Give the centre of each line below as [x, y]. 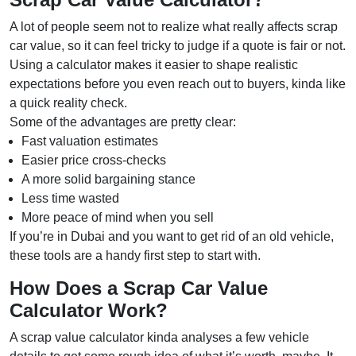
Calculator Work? [89, 310]
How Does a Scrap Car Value [139, 288]
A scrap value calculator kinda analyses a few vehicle [159, 337]
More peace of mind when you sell [121, 217]
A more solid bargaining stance [112, 179]
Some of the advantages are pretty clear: [123, 122]
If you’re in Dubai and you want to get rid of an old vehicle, [172, 236]
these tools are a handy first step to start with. [135, 255]
